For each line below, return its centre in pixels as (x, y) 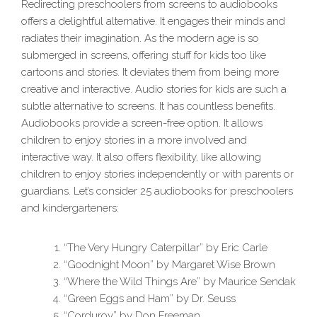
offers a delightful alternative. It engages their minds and (153, 22)
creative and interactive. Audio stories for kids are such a (154, 90)
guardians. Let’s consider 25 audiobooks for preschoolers (157, 191)
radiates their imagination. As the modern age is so (140, 39)
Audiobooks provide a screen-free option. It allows (142, 123)
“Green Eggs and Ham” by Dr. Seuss (150, 299)
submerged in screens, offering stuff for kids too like (144, 56)
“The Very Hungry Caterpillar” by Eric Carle (166, 248)
